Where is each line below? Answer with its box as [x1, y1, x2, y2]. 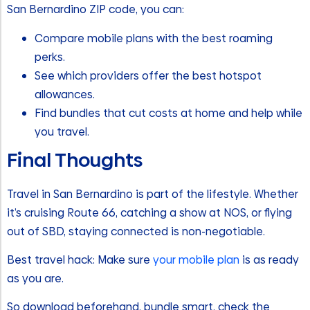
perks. [35, 48, 65, 65]
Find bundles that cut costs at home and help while [35, 104, 302, 121]
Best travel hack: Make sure [7, 251, 153, 268]
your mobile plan [153, 251, 239, 268]
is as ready [239, 251, 299, 268]
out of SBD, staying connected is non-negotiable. [7, 223, 265, 239]
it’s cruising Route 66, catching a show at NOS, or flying [7, 204, 292, 221]
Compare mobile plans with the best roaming [35, 30, 273, 46]
